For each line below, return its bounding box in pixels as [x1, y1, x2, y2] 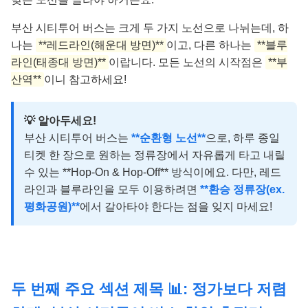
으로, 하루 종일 [206, 132, 280, 144]
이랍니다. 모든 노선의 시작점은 [109, 56, 265, 69]
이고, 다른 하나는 [166, 39, 254, 52]
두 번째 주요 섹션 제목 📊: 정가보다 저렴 [11, 280, 287, 298]
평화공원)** [24, 201, 80, 213]
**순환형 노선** [131, 132, 206, 144]
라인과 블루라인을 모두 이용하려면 [24, 184, 200, 196]
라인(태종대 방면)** [11, 56, 106, 69]
